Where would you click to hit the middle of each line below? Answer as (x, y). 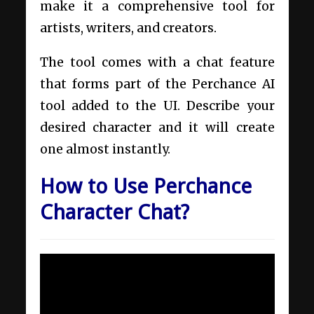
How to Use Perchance (145, 186)
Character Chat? (114, 212)
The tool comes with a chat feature (157, 62)
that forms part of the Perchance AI (157, 84)
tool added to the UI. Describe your (157, 105)
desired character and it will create (157, 127)
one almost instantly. (105, 149)
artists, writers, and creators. (129, 28)
